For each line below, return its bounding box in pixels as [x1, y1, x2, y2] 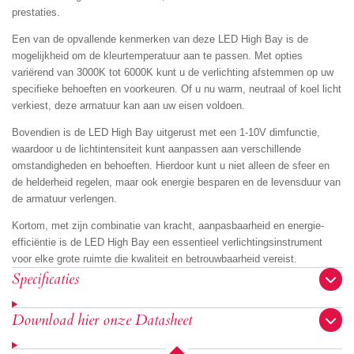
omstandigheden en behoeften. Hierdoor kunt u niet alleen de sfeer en [12, 159, 330, 171]
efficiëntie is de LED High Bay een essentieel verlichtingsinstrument [12, 235, 322, 248]
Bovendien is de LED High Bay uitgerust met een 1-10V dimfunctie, [12, 126, 320, 138]
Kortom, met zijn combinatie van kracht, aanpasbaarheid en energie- [12, 219, 324, 232]
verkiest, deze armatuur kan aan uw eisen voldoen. [12, 99, 245, 111]
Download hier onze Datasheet [12, 309, 192, 330]
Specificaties [12, 268, 79, 289]
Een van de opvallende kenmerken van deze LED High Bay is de [12, 32, 308, 45]
